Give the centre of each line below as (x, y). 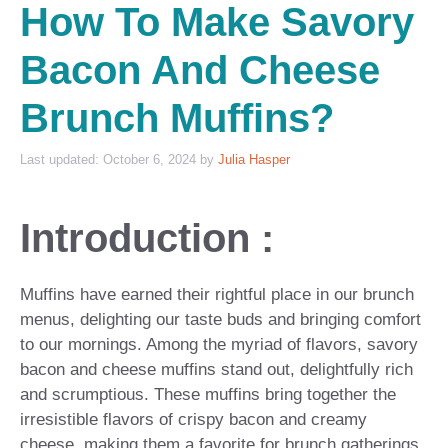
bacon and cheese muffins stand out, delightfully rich (216, 369)
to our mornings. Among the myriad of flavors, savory (219, 344)
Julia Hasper (254, 160)
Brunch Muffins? (177, 117)
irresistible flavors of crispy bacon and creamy (193, 419)
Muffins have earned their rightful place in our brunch (217, 294)
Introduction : (147, 237)
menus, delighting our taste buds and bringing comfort (220, 319)
